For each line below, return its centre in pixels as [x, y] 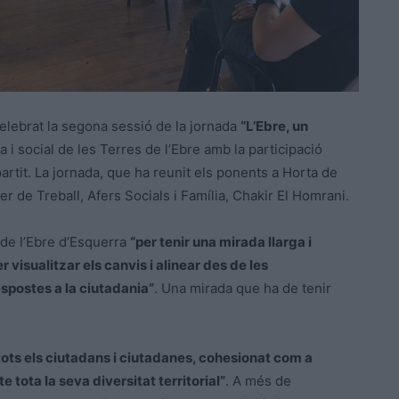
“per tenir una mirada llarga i [221, 241]
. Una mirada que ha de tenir [243, 288]
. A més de [258, 380]
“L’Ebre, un [274, 126]
